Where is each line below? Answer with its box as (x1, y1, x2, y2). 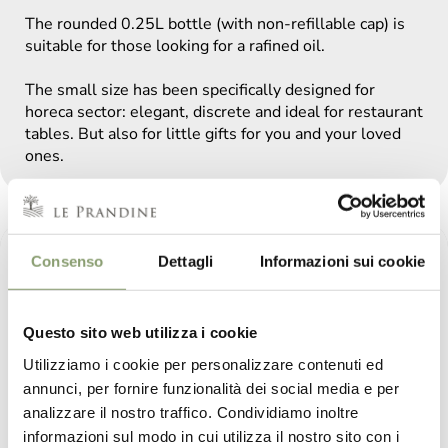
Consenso (31, 252, 104, 270)
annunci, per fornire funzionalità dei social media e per (23, 379, 399, 397)
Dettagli (158, 252, 213, 270)
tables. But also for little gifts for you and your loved (25, 123, 401, 146)
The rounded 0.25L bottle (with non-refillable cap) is (25, 13, 405, 36)
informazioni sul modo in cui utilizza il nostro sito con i (23, 427, 399, 445)
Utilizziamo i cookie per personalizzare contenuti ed (23, 355, 383, 373)
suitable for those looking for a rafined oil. (25, 35, 325, 58)
